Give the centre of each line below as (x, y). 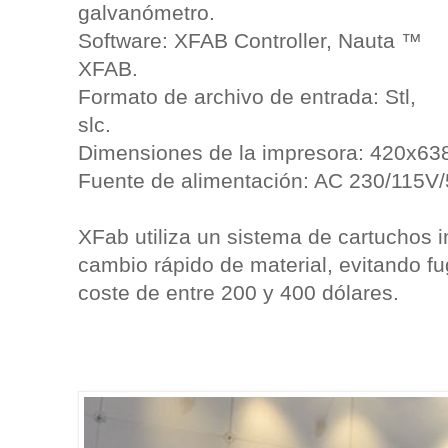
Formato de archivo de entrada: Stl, (247, 96)
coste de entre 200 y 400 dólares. (238, 292)
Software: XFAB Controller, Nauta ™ (250, 40)
